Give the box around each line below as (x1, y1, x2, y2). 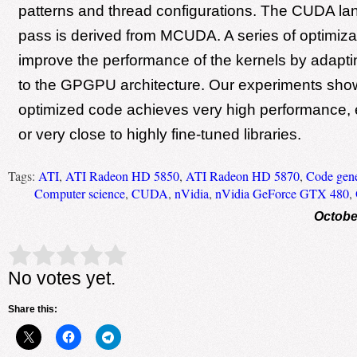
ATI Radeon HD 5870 (185, 167, 300, 185)
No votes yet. (7, 267, 116, 288)
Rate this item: (7, 248, 88, 262)
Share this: (7, 303, 57, 315)
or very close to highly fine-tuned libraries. (18, 126, 301, 143)
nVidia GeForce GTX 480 (214, 184, 349, 202)
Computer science (33, 184, 125, 202)
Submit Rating (124, 249, 190, 262)
